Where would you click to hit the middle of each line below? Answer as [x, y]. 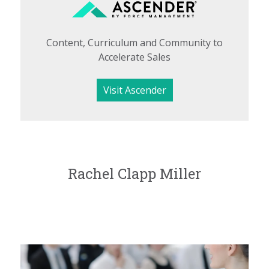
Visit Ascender [134, 90]
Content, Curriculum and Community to [134, 42]
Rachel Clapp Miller [134, 173]
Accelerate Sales [134, 57]
